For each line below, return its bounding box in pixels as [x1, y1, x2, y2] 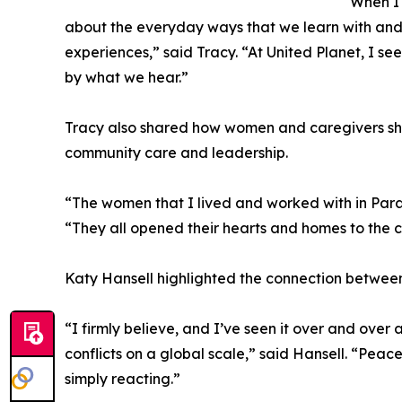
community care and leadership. [65, 144, 288, 162]
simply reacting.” [65, 370, 180, 389]
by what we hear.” [65, 68, 188, 87]
